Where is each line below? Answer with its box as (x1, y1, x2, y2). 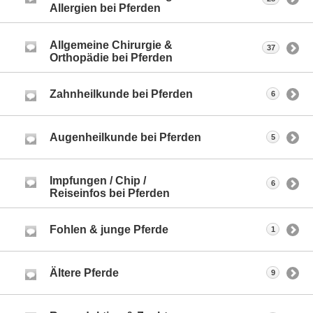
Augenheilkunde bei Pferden (50, 131, 201, 143)
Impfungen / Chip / (50, 174, 146, 187)
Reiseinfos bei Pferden (50, 187, 170, 199)
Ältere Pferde (50, 266, 119, 279)
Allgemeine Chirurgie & (50, 38, 173, 51)
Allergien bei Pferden (50, 2, 161, 15)
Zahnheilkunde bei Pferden (50, 87, 193, 100)
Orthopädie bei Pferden (50, 51, 173, 64)
